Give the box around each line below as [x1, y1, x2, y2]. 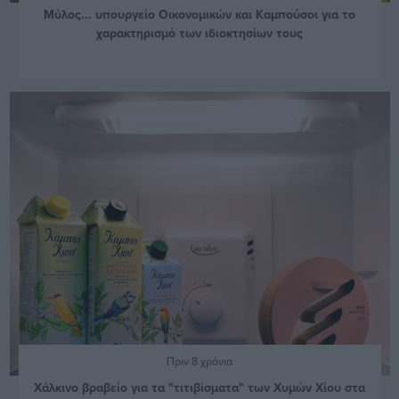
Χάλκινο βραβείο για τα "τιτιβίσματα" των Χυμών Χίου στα [34, 378, 365, 396]
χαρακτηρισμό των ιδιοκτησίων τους [96, 23, 303, 42]
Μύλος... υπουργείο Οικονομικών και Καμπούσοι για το [44, 4, 355, 23]
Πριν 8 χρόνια [167, 353, 232, 369]
